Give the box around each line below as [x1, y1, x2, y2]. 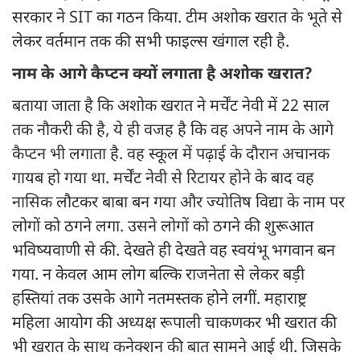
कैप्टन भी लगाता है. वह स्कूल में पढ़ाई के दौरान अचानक [12, 145, 329, 166]
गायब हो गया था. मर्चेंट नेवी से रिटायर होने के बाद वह [12, 169, 314, 190]
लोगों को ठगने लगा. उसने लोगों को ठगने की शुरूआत [12, 217, 313, 239]
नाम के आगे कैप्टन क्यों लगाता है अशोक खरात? [12, 64, 317, 86]
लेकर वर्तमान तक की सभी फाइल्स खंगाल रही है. [12, 32, 293, 54]
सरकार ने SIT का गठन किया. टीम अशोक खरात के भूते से [12, 8, 342, 30]
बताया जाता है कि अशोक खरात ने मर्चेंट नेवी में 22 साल [12, 96, 329, 118]
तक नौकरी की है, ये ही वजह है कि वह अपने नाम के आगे [12, 121, 333, 142]
